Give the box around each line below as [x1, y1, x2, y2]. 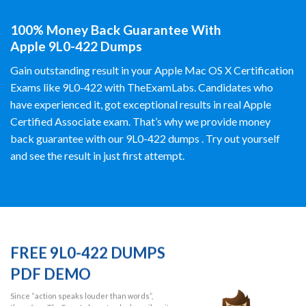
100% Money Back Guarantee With [10, 22, 221, 38]
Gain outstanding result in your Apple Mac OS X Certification [10, 63, 294, 76]
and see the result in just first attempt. [10, 148, 184, 162]
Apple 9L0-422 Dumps [10, 38, 142, 55]
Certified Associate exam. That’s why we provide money [10, 114, 270, 128]
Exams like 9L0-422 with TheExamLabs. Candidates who [10, 80, 273, 94]
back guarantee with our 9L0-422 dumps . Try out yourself [10, 131, 280, 145]
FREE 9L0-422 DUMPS [10, 243, 165, 262]
